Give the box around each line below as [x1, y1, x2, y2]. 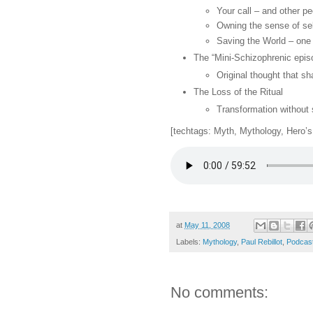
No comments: [170, 283, 268, 301]
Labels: [176, 237, 203, 246]
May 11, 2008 [184, 220, 230, 229]
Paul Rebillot [241, 237, 282, 246]
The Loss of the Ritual [194, 87, 283, 98]
